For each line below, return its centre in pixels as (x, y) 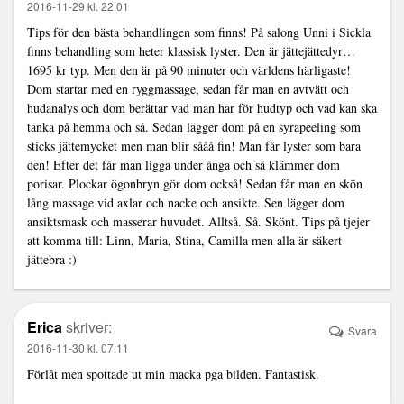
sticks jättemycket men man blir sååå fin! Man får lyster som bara (194, 145)
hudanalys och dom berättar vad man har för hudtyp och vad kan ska (202, 107)
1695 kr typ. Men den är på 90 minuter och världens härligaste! (189, 69)
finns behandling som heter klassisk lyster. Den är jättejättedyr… (191, 50)
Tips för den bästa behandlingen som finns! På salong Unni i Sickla (199, 32)
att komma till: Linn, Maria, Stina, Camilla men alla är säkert (184, 240)
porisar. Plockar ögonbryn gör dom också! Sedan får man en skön (195, 183)
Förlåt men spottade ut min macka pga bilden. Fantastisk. (173, 373)
